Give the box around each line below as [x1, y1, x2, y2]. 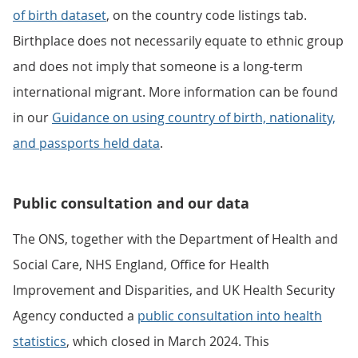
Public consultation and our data [13, 193, 249, 213]
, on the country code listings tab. [106, 6, 307, 24]
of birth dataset [13, 6, 106, 24]
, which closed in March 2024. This [66, 332, 269, 350]
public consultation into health [137, 307, 322, 324]
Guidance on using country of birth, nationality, [52, 109, 336, 126]
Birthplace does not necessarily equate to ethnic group [13, 32, 344, 50]
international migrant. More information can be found [13, 83, 338, 101]
